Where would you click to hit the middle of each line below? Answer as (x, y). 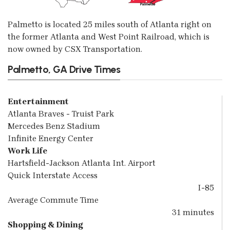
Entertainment (38, 102)
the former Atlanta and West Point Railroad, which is (109, 37)
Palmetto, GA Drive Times (64, 69)
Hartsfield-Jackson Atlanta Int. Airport (82, 163)
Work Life (27, 151)
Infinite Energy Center (51, 139)
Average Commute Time (53, 200)
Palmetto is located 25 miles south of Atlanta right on (110, 24)
